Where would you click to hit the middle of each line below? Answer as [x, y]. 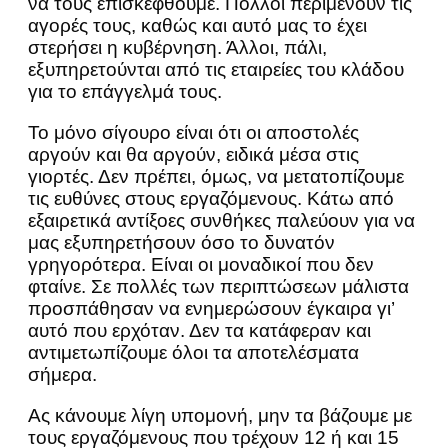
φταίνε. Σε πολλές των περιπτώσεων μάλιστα [218, 287]
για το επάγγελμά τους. [125, 92]
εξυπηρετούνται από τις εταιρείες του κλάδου [216, 70]
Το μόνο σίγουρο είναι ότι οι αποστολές [193, 133]
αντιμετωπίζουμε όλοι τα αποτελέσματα [193, 353]
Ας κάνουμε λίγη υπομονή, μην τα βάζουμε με [220, 416]
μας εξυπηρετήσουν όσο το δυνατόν [181, 243]
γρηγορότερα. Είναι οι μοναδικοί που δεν [201, 265]
